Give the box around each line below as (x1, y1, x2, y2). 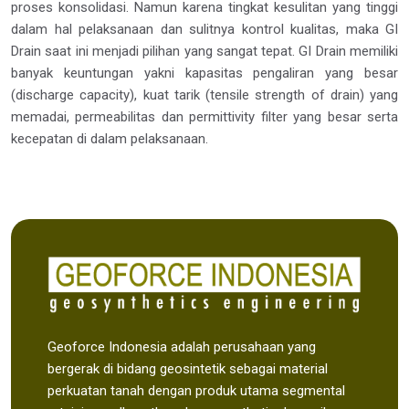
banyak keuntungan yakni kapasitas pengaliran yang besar (11, 65, 398, 81)
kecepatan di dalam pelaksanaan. (11, 131, 208, 147)
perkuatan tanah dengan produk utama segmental (47, 383, 345, 400)
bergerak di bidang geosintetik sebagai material (47, 361, 328, 378)
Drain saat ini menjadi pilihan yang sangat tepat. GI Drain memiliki (11, 43, 398, 59)
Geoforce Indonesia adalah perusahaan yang (47, 339, 316, 356)
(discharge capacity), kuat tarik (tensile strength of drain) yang (11, 87, 398, 103)
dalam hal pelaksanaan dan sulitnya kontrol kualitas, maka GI (11, 21, 398, 37)
